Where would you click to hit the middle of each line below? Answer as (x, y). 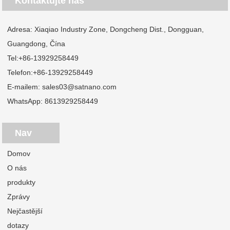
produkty (22, 182)
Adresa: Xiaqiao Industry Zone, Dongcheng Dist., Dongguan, (106, 29)
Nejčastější (25, 211)
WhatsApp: (26, 101)
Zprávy (19, 196)
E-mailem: (25, 87)
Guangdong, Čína (36, 43)
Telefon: (20, 72)
